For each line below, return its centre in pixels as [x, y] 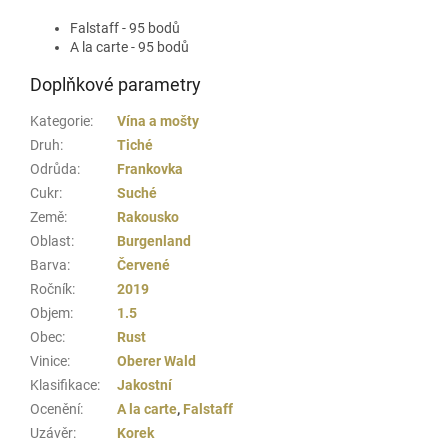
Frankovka [150, 168]
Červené [143, 264]
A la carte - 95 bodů [129, 46]
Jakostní [144, 384]
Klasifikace [63, 384]
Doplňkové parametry [115, 84]
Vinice [48, 360]
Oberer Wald [156, 360]
